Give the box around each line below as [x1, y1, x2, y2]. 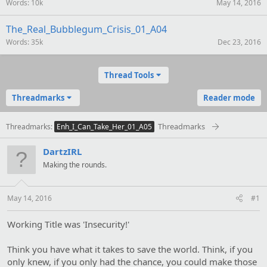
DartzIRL [43, 145, 82, 157]
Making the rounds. [43, 160, 107, 170]
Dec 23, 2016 [218, 37, 261, 47]
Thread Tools [104, 70, 154, 80]
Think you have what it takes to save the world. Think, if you [7, 243, 253, 255]
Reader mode [203, 92, 255, 103]
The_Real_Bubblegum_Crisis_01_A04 [6, 23, 167, 36]
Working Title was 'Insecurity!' [7, 218, 129, 230]
